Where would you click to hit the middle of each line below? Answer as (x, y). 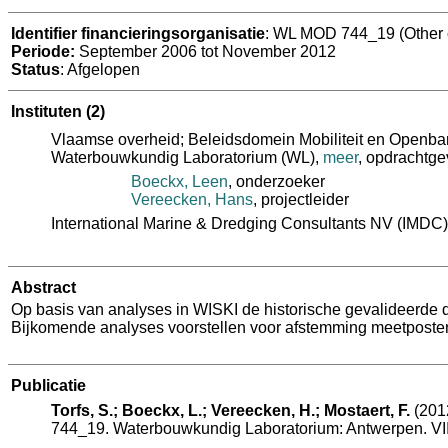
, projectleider (301, 199)
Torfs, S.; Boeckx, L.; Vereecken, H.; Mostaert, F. (230, 410)
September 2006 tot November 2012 (205, 51)
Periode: (43, 51)
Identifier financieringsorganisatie (138, 33)
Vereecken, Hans (192, 199)
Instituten (48, 111)
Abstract (43, 287)
